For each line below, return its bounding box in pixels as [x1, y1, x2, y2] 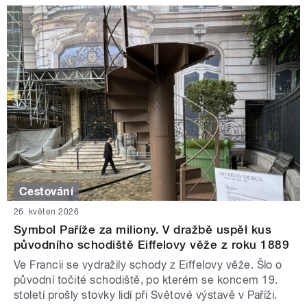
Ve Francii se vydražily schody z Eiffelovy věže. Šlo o [14, 258, 282, 272]
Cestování [19, 184, 74, 198]
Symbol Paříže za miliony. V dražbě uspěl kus [14, 223, 272, 237]
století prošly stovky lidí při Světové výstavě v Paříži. [14, 288, 278, 302]
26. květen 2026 [14, 207, 79, 217]
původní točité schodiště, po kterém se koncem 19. [14, 273, 278, 287]
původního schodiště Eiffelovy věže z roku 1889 [14, 238, 290, 252]
